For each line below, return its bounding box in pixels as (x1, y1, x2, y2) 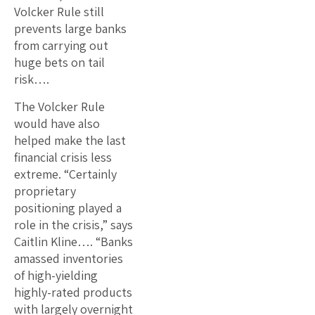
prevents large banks (14, 20, 127, 37)
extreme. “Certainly (14, 165, 117, 182)
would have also (14, 115, 100, 131)
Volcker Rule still (14, 3, 104, 20)
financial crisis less (14, 148, 112, 165)
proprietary (14, 182, 76, 199)
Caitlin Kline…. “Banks (14, 233, 133, 250)
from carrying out (14, 37, 108, 53)
